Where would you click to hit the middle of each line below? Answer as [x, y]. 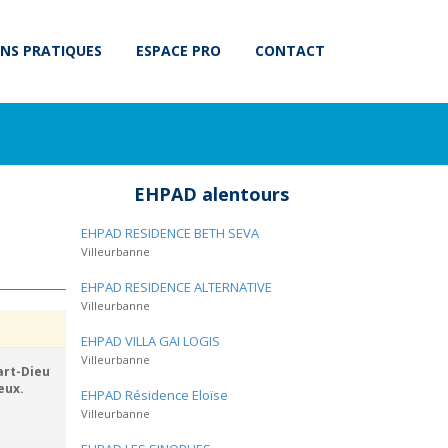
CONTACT [290, 50]
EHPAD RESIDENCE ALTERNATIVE [176, 287]
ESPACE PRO [178, 50]
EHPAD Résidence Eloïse [154, 395]
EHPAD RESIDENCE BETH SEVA [170, 233]
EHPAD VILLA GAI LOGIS [150, 341]
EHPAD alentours [211, 194]
